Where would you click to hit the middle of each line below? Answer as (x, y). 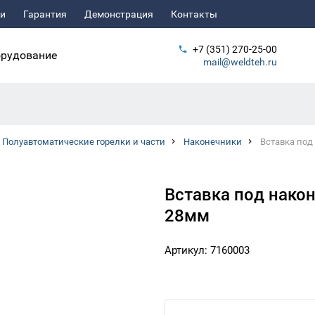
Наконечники (213, 142)
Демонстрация (119, 14)
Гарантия (45, 14)
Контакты (194, 14)
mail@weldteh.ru (240, 62)
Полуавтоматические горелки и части (84, 142)
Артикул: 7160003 (207, 250)
